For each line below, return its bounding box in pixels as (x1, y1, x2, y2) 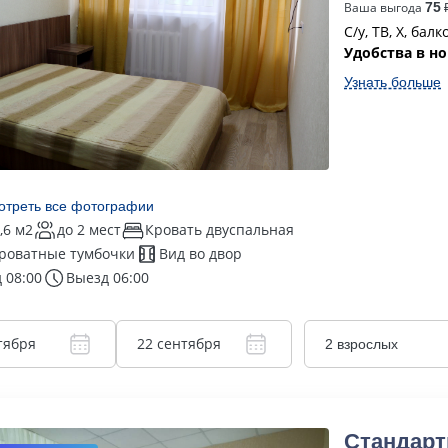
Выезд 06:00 (66, 268, 149, 287)
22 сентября (136, 334, 221, 353)
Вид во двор (159, 244, 242, 263)
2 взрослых (325, 336, 398, 352)
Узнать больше (344, 74, 441, 90)
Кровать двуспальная (145, 220, 294, 239)
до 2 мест (57, 220, 121, 239)
